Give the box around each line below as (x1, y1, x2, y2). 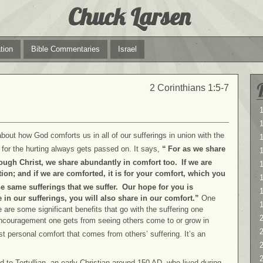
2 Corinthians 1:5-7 (150, 83, 229, 93)
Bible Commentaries (31, 45, 100, 53)
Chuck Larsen (68, 2, 190, 31)
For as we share (168, 144, 225, 153)
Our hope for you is (122, 183, 193, 192)
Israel (118, 45, 137, 53)
